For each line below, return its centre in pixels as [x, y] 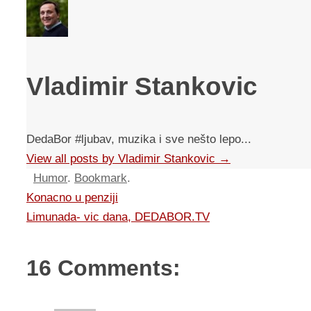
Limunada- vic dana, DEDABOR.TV [118, 217]
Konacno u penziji [72, 198]
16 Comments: [103, 268]
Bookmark [101, 178]
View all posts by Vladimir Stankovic [123, 159]
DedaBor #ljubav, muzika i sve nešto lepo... [139, 140]
